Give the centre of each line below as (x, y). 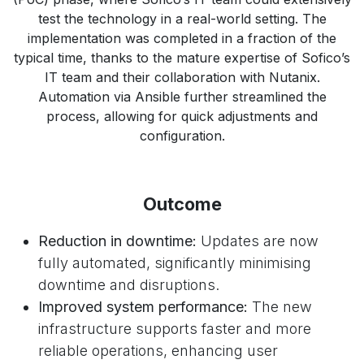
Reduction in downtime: (119, 240)
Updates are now (260, 240)
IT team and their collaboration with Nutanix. (182, 77)
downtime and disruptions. (129, 284)
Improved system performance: (145, 306)
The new (282, 306)
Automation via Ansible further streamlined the (182, 96)
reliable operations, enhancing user (158, 350)
